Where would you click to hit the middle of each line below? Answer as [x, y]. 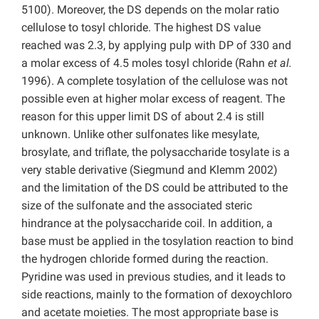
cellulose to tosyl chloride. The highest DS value [141, 28]
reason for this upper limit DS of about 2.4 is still [143, 117]
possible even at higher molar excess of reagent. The [153, 99]
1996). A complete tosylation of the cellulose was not [155, 81]
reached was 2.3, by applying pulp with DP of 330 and [156, 46]
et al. [280, 63]
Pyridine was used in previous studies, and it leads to [153, 277]
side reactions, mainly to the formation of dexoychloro [157, 295]
